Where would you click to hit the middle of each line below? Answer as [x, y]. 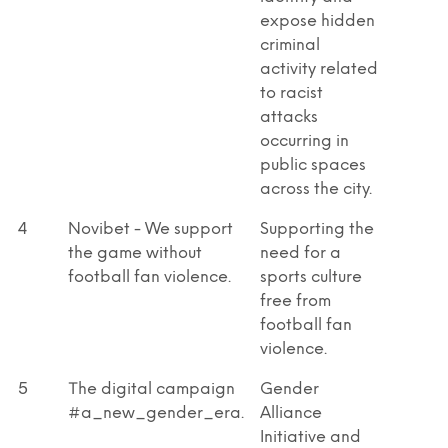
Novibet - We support [150, 229]
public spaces [313, 165]
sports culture [311, 277]
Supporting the [317, 229]
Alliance [291, 413]
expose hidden [317, 21]
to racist [291, 93]
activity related [319, 69]
